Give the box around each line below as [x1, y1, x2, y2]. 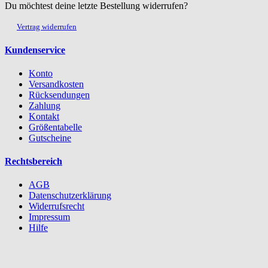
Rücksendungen [29, 89, 90, 100]
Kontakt [29, 111, 59, 121]
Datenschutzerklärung [29, 190, 111, 201]
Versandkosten [29, 78, 84, 89]
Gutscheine [29, 132, 71, 143]
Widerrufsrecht [29, 201, 84, 212]
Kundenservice [5, 44, 65, 55]
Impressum [29, 212, 70, 223]
